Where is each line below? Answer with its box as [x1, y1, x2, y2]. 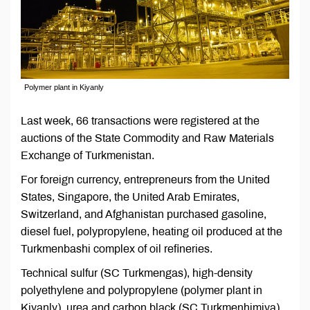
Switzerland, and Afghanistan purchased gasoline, [21, 208, 266, 221]
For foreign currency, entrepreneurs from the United [21, 174, 270, 186]
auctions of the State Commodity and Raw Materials [21, 132, 274, 145]
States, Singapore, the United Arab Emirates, [21, 191, 239, 203]
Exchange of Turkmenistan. [21, 149, 154, 162]
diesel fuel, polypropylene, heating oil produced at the [21, 226, 282, 238]
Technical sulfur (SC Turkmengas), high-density [21, 267, 253, 280]
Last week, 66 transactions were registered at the [21, 115, 259, 127]
